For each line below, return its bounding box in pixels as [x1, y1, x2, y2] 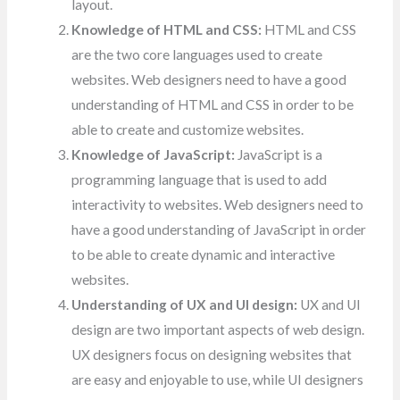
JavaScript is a [235, 146, 323, 163]
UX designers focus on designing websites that [71, 346, 353, 363]
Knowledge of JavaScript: [71, 146, 236, 163]
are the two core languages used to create [71, 46, 323, 63]
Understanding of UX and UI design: [71, 296, 298, 313]
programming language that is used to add [71, 171, 328, 188]
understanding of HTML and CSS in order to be [71, 96, 354, 113]
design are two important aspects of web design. [71, 321, 365, 338]
